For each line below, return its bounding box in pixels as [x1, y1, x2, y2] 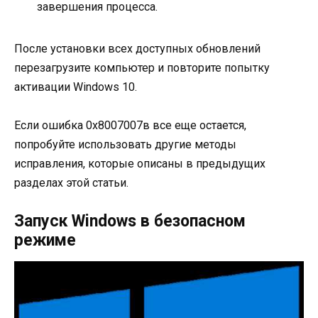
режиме [14, 231, 76, 251]
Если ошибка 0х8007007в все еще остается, [14, 118, 246, 132]
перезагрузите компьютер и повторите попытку [14, 60, 270, 75]
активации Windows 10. [14, 79, 137, 94]
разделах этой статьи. [14, 175, 128, 190]
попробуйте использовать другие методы [14, 137, 236, 151]
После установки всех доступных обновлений [14, 41, 261, 55]
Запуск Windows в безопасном [14, 212, 246, 231]
